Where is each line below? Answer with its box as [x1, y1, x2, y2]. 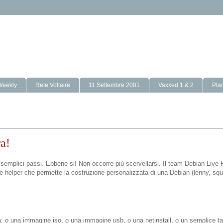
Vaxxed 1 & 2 [158, 82, 194, 89]
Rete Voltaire [35, 82, 70, 89]
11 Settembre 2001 [89, 82, 140, 89]
